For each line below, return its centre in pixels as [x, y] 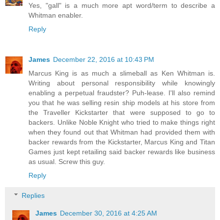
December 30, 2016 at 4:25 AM [109, 213]
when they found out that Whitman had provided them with [122, 132]
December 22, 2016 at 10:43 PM [104, 59]
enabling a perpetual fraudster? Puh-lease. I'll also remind [122, 93]
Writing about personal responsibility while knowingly [122, 83]
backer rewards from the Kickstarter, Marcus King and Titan [122, 142]
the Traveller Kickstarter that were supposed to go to [122, 112]
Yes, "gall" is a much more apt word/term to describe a [122, 5]
